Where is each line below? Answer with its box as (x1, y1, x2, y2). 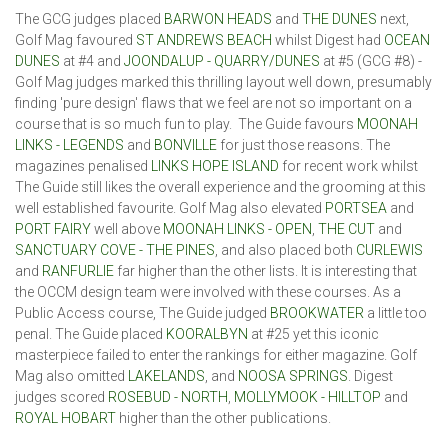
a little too (364, 304, 427, 321)
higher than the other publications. (116, 409, 331, 426)
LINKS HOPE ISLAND (151, 157, 279, 174)
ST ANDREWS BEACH (136, 31, 272, 48)
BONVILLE (154, 136, 217, 153)
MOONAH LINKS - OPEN (163, 220, 312, 237)
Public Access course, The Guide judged (15, 304, 270, 321)
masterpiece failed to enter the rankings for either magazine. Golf (15, 346, 417, 363)
